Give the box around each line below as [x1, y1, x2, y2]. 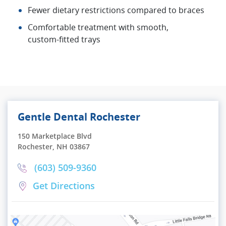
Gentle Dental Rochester [18, 109, 140, 124]
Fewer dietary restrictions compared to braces [28, 4, 204, 16]
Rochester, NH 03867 [18, 141, 90, 151]
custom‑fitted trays [28, 33, 100, 45]
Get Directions [33, 180, 95, 192]
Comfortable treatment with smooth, [28, 21, 168, 33]
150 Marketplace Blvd [18, 131, 92, 141]
